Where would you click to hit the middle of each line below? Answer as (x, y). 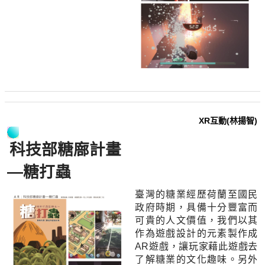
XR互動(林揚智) (228, 121)
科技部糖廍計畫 (66, 150)
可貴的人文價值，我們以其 (196, 221)
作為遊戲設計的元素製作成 (196, 234)
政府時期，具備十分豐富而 (196, 208)
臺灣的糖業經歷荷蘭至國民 (196, 195)
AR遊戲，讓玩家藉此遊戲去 (196, 247)
